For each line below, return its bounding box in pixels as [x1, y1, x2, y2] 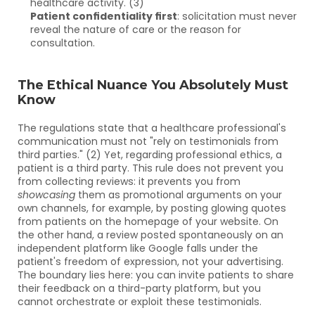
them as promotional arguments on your [75, 188, 282, 202]
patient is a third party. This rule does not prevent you [18, 161, 283, 175]
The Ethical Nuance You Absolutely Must [18, 77, 288, 93]
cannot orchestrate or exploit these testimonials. [18, 295, 262, 309]
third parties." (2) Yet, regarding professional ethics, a [18, 148, 282, 162]
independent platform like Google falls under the [18, 241, 258, 255]
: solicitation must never [177, 9, 297, 23]
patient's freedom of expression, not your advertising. [18, 255, 283, 269]
